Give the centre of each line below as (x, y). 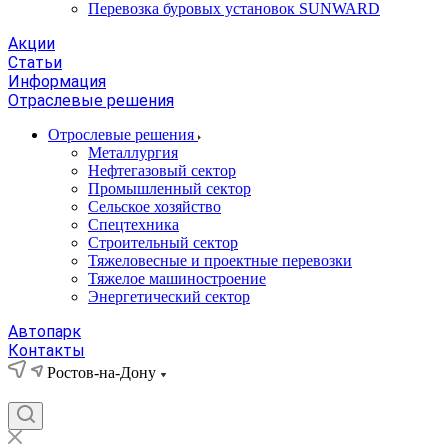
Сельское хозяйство (154, 206)
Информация (57, 81)
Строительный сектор (163, 242)
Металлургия (133, 152)
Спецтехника (133, 224)
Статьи (35, 62)
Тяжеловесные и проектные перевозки (220, 260)
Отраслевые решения (91, 100)
